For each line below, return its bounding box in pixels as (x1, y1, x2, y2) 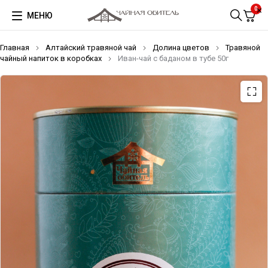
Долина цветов (153, 43, 209, 52)
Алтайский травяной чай (45, 43, 136, 52)
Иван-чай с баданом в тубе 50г (118, 54, 229, 63)
